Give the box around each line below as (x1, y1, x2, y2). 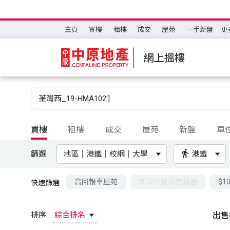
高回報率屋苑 (74, 177, 118, 186)
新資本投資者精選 (139, 177, 197, 186)
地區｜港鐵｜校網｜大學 (63, 149, 148, 159)
